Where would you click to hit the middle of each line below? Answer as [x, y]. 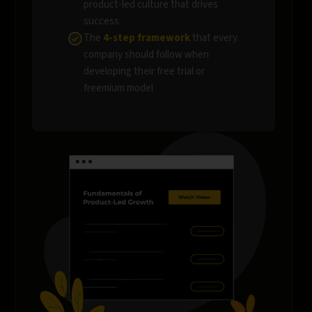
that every [214, 38]
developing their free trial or [144, 71]
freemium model [118, 88]
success [101, 21]
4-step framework [147, 38]
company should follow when [146, 54]
